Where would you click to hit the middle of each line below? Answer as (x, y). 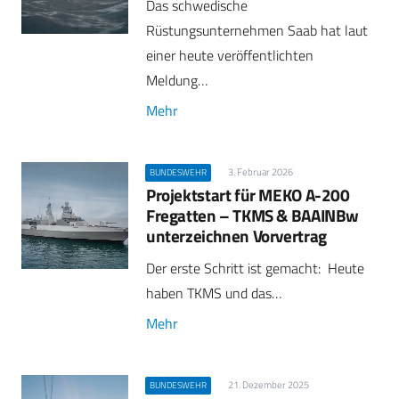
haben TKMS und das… (214, 293)
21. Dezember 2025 (268, 385)
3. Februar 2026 (260, 171)
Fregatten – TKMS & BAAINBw (253, 215)
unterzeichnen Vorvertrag (236, 235)
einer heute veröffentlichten (230, 55)
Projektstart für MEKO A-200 (248, 194)
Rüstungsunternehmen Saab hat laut (257, 30)
